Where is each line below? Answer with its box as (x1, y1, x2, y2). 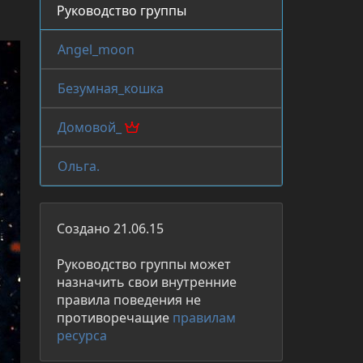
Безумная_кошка (58, 79, 164, 97)
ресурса (57, 326, 107, 344)
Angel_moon (58, 40, 135, 58)
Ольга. (58, 156, 100, 175)
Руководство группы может (57, 254, 231, 273)
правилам (173, 308, 236, 327)
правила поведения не (57, 290, 201, 309)
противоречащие (57, 308, 173, 327)
